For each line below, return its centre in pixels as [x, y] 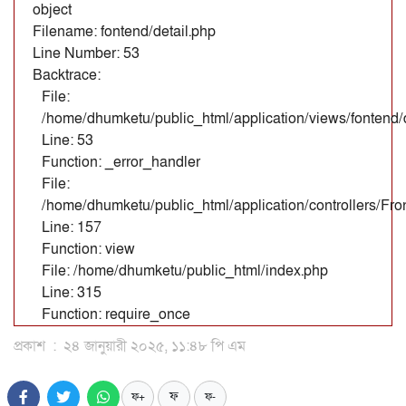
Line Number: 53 [86, 53]
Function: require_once [116, 314]
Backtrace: [67, 75]
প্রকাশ [31, 346]
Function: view [88, 249]
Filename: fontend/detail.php [124, 31]
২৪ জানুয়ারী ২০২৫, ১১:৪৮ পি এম [153, 346]
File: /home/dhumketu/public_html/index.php [185, 271]
